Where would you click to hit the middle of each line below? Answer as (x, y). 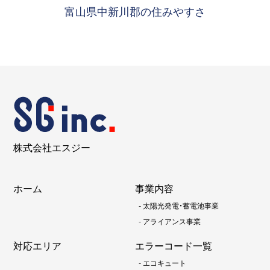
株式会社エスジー (52, 147)
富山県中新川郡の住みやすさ (135, 11)
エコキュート (165, 263)
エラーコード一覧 (174, 246)
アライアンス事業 (172, 221)
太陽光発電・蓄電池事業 (181, 206)
